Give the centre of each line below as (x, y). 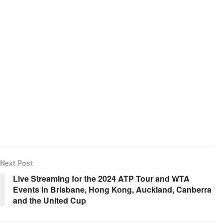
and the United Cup (50, 201)
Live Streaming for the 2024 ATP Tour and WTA (101, 179)
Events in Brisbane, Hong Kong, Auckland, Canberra (112, 190)
